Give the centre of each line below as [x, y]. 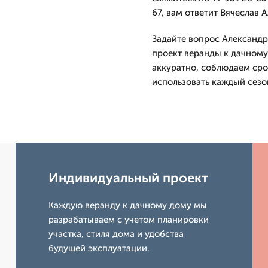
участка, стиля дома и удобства [116, 234]
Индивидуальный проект [129, 178]
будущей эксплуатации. [99, 248]
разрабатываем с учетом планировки [129, 220]
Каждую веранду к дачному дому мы [128, 205]
